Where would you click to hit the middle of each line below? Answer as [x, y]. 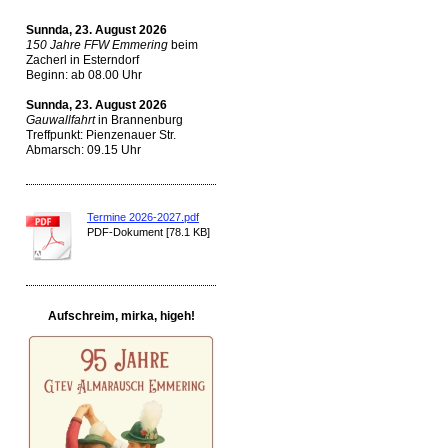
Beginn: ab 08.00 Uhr [84, 75]
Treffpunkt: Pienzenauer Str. [101, 135]
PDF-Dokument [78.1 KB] [148, 232]
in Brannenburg [139, 120]
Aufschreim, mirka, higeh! [121, 316]
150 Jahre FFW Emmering [97, 45]
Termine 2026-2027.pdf [143, 217]
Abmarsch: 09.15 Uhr [83, 150]
